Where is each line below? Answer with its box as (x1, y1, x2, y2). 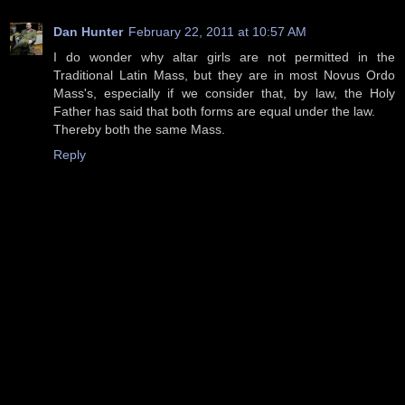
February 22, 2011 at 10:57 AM (128, 24, 306, 40)
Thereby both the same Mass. (53, 122, 225, 137)
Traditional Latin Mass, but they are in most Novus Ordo (53, 68, 395, 83)
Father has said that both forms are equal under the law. (53, 104, 375, 119)
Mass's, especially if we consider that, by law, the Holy (53, 86, 395, 101)
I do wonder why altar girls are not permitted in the (53, 50, 395, 65)
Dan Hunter (53, 24, 123, 40)
